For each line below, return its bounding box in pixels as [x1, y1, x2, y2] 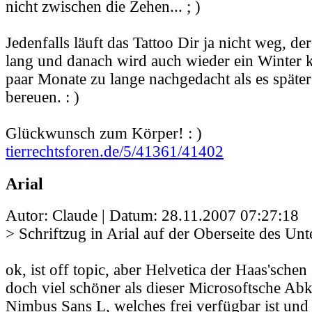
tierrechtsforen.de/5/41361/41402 [6, 143, 224, 161]
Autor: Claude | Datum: [6, 206, 162, 224]
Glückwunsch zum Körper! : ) [6, 125, 202, 143]
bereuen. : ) [6, 88, 79, 107]
